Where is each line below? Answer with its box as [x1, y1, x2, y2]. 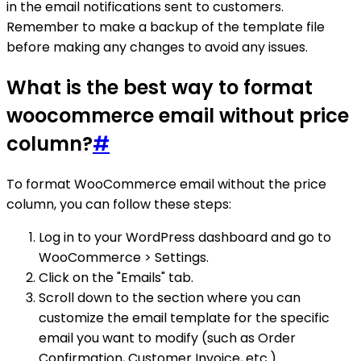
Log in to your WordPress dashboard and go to [39, 227, 331, 247]
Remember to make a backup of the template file [6, 17, 325, 36]
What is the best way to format [6, 73, 313, 101]
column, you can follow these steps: [6, 194, 231, 214]
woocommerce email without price [6, 102, 349, 129]
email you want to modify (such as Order [39, 328, 296, 347]
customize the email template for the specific [39, 308, 330, 327]
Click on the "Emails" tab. [39, 268, 193, 287]
